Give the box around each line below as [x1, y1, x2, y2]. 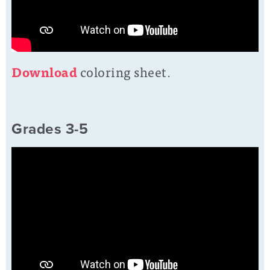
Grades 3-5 [11, 120, 88, 138]
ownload [22, 61, 77, 83]
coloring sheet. [80, 61, 171, 83]
